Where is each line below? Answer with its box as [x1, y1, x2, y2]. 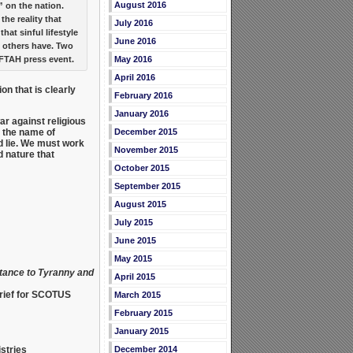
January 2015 [113, 326, 169, 336]
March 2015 [113, 290, 161, 300]
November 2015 [113, 145, 178, 155]
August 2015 [113, 199, 166, 210]
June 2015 [113, 236, 156, 246]
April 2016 [113, 72, 155, 83]
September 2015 [113, 181, 180, 191]
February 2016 [113, 91, 173, 101]
